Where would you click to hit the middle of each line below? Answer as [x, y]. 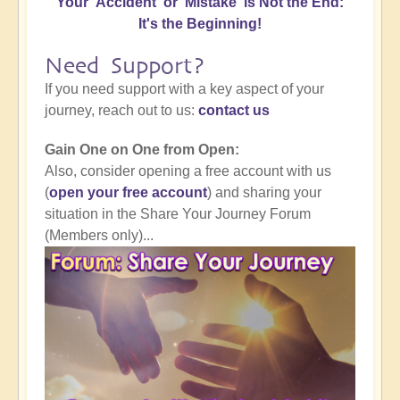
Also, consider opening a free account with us [188, 171]
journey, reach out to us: [121, 111]
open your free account [128, 193]
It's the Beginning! [200, 24]
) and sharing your [264, 193]
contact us [234, 111]
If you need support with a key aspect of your [184, 89]
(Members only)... [99, 236]
